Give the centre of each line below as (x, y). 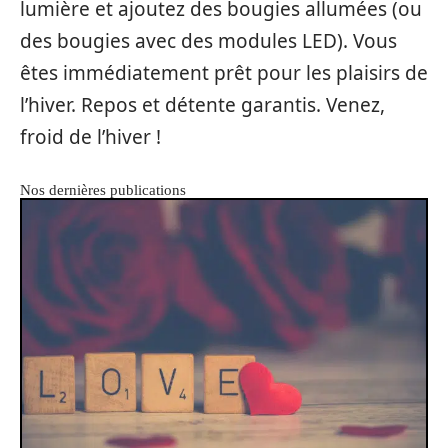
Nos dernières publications (103, 190)
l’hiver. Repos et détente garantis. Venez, (202, 105)
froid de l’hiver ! (90, 137)
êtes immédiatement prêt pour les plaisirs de (224, 73)
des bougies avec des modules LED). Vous (208, 41)
